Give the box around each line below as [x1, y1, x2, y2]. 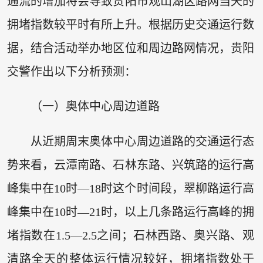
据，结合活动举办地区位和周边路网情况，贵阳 [6, 41, 255, 55]
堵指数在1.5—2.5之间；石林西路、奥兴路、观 [6, 228, 255, 242]
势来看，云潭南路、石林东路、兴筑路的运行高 [6, 158, 255, 171]
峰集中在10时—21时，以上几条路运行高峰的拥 [6, 205, 255, 218]
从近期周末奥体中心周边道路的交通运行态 [30, 134, 255, 148]
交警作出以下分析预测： [6, 65, 136, 78]
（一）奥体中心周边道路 [30, 100, 160, 113]
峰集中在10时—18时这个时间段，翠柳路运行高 [6, 181, 255, 195]
